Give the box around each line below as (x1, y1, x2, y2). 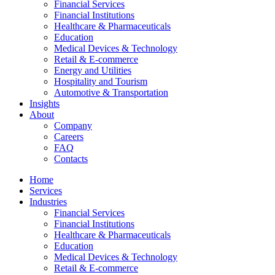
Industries (29, 196, 67, 207)
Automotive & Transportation (54, 87, 168, 98)
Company (54, 120, 92, 131)
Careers (54, 131, 83, 142)
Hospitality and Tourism (54, 76, 147, 87)
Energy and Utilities (54, 65, 131, 76)
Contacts (54, 153, 88, 165)
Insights (29, 98, 60, 109)
